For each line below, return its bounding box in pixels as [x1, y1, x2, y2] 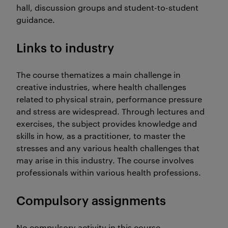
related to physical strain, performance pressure [16, 94, 202, 104]
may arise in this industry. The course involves [16, 155, 194, 165]
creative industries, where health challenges [16, 81, 186, 92]
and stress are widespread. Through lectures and [16, 106, 205, 117]
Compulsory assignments [16, 192, 166, 208]
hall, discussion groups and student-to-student [16, 2, 198, 13]
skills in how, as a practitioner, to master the [16, 130, 185, 141]
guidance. [16, 14, 55, 25]
